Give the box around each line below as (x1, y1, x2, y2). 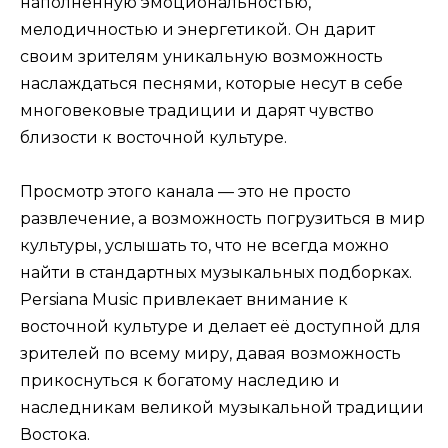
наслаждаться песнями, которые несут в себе (20, 73, 403, 93)
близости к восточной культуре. (20, 127, 287, 147)
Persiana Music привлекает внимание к (20, 290, 348, 310)
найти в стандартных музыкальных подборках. (20, 263, 412, 283)
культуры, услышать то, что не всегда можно (20, 236, 389, 256)
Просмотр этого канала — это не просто (20, 182, 351, 202)
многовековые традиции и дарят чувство (20, 100, 374, 120)
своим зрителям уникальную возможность (20, 46, 383, 66)
